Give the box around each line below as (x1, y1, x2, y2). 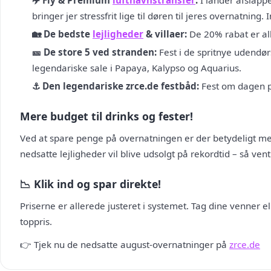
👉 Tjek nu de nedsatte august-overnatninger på (20, 238, 229, 250)
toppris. (20, 215, 52, 227)
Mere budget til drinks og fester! (20, 109, 193, 123)
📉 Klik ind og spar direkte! (20, 177, 161, 191)
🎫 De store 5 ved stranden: (32, 46, 157, 58)
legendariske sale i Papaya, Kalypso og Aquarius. (32, 62, 241, 74)
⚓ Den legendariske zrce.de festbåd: (32, 80, 199, 92)
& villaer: (143, 28, 187, 40)
